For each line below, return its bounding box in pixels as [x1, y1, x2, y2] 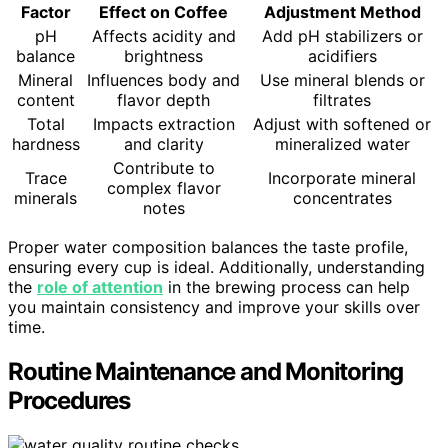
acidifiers [307, 45, 377, 66]
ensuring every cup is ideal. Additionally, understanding [8, 256, 425, 277]
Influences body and [87, 69, 240, 90]
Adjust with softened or [253, 113, 431, 134]
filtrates [313, 89, 371, 110]
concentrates [292, 187, 392, 208]
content [16, 89, 75, 110]
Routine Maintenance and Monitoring [8, 356, 404, 386]
